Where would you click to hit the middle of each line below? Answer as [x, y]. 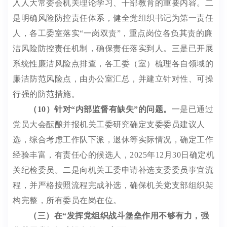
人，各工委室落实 [46, 33]
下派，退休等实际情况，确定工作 [150, 140]
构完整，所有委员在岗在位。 [67, 200]
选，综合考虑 [38, 140]
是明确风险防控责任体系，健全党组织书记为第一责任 [113, 18]
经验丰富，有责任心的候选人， [71, 155]
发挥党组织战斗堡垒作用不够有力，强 [138, 216]
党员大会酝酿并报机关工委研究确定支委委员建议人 [109, 124]
